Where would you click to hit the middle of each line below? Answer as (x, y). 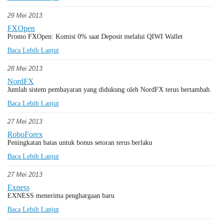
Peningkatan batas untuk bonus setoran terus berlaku (80, 143)
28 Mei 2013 (25, 69)
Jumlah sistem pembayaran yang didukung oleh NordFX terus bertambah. (110, 90)
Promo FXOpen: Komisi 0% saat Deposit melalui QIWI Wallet (95, 37)
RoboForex (25, 134)
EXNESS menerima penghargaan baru (61, 196)
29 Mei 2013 (25, 15)
